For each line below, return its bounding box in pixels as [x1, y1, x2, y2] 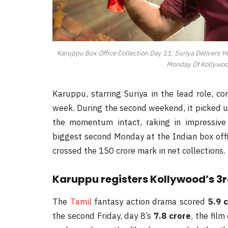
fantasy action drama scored [91, 195, 208, 207]
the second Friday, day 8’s [52, 210, 154, 221]
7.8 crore [154, 210, 191, 221]
